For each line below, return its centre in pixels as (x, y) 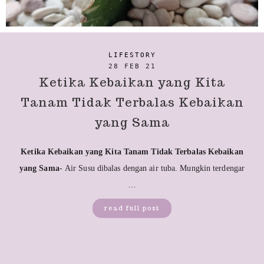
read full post (132, 208)
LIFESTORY (132, 55)
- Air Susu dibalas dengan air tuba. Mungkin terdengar (152, 168)
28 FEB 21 (132, 66)
